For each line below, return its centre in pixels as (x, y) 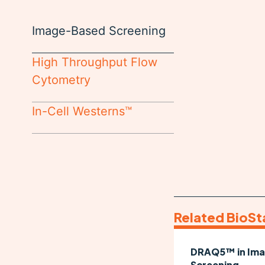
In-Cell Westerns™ (82, 111)
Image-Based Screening (98, 30)
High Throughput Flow (94, 62)
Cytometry (61, 80)
